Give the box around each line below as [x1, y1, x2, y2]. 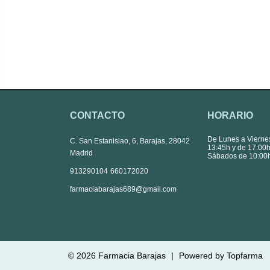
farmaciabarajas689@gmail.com [70, 185, 177, 193]
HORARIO [207, 110, 253, 121]
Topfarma [226, 251, 263, 260]
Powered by [178, 251, 227, 260]
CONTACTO [70, 110, 125, 121]
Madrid [70, 149, 93, 157]
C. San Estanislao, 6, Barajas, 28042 [70, 137, 190, 145]
